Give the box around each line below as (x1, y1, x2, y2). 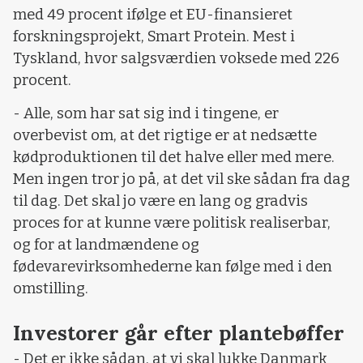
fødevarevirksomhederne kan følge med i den (13, 258, 332, 275)
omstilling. (13, 280, 88, 297)
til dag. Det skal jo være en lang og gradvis (13, 192, 308, 210)
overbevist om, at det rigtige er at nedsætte (13, 126, 317, 144)
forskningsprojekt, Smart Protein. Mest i (13, 27, 295, 45)
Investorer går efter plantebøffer (13, 320, 344, 347)
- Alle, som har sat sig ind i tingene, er (13, 105, 279, 122)
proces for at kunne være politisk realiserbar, (13, 214, 331, 232)
